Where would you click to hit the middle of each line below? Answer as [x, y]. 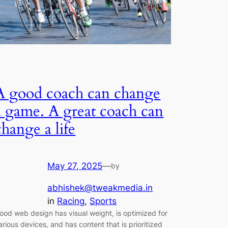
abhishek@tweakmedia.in [100, 188]
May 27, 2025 [75, 166]
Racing [71, 201]
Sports [103, 201]
